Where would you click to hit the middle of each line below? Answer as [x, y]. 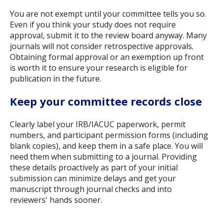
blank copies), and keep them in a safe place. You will [106, 146]
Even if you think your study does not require [93, 24]
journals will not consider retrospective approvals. [102, 46]
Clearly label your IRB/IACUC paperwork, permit [98, 124]
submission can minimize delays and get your [93, 178]
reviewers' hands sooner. [56, 200]
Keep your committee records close [106, 101]
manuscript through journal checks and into [91, 189]
